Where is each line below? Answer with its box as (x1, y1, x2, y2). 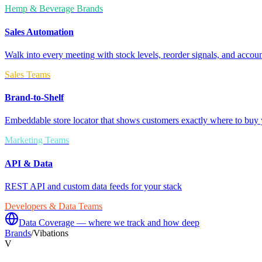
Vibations (33, 227, 68, 238)
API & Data (5, 158, 53, 168)
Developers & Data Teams (5, 201, 102, 211)
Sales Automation (5, 26, 74, 37)
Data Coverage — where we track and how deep (19, 217, 199, 227)
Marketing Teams (5, 135, 69, 146)
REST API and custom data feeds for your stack (5, 181, 182, 191)
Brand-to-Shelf (5, 92, 64, 103)
